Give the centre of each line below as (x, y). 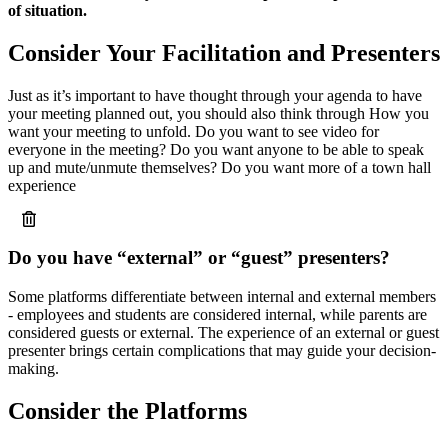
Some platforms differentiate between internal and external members (222, 296)
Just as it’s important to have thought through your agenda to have (215, 95)
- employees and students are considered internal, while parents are (217, 314)
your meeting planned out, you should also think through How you (218, 113)
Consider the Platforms (127, 410)
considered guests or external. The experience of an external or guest (223, 332)
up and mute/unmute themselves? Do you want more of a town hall (219, 167)
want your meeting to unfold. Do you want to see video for (193, 131)
